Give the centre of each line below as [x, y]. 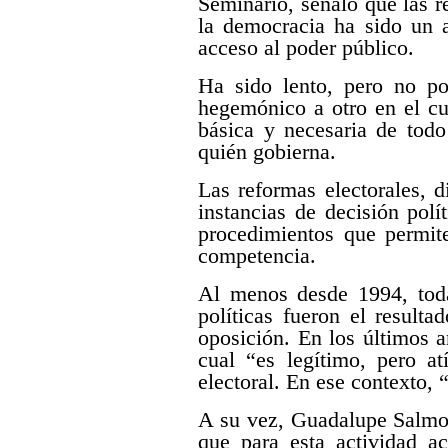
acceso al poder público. [306, 48]
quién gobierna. [267, 152]
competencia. [257, 256]
